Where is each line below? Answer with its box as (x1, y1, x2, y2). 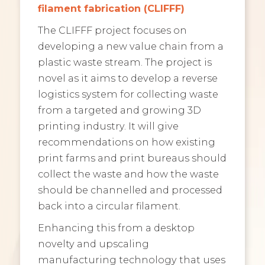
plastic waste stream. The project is (37, 56, 212, 69)
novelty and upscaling (37, 238, 149, 250)
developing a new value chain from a (37, 40, 224, 53)
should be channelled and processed (37, 184, 222, 196)
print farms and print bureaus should (37, 152, 227, 164)
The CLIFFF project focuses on (37, 24, 187, 37)
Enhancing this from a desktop (37, 222, 195, 234)
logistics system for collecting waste (37, 88, 218, 101)
